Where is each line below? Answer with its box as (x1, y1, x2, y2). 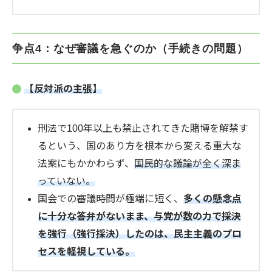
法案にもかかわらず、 (38, 158, 134, 169)
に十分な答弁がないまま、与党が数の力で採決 (38, 211, 241, 222)
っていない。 (38, 176, 95, 187)
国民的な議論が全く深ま (134, 158, 241, 169)
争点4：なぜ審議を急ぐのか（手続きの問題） (12, 42, 248, 55)
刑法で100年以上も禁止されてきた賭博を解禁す (38, 123, 248, 134)
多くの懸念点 (183, 194, 242, 205)
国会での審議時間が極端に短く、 (38, 194, 183, 205)
